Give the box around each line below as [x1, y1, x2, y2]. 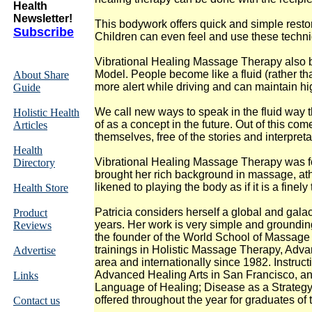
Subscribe [13, 25, 74, 39]
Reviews [13, 219, 52, 231]
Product [13, 207, 47, 219]
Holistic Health [13, 107, 79, 118]
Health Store [13, 182, 68, 194]
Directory [13, 157, 55, 169]
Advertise [13, 244, 56, 256]
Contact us [13, 295, 60, 306]
